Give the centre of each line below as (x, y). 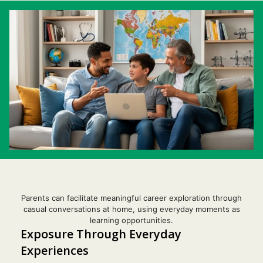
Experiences (55, 250)
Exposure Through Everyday (101, 234)
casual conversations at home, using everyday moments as (131, 209)
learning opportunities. (131, 220)
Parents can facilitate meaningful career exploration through (131, 198)
